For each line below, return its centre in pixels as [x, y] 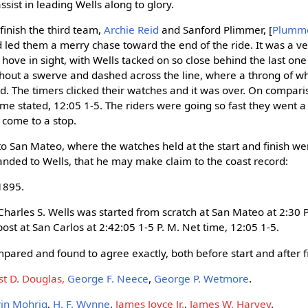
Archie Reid [132, 29]
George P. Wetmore [202, 278]
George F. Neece [108, 278]
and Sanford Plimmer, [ [216, 29]
